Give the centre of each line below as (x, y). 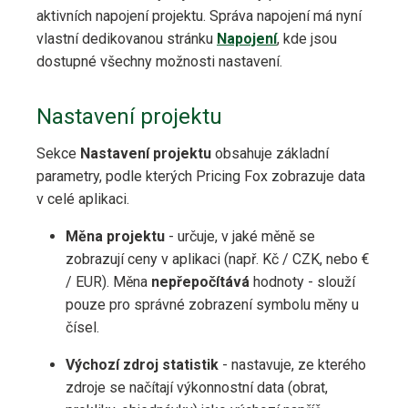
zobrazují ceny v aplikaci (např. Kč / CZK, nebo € (218, 260)
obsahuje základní (270, 154)
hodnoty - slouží (302, 282)
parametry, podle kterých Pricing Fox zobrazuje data (201, 177)
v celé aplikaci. (83, 199)
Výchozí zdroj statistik (142, 365)
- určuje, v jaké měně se (240, 237)
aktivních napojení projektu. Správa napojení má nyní (199, 16)
